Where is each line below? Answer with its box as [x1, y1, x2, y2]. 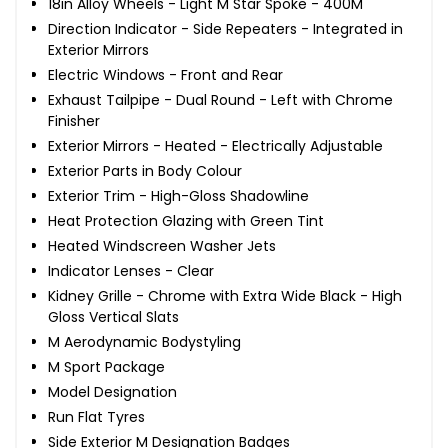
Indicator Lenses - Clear [48, 260, 214, 281]
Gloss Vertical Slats [48, 306, 179, 327]
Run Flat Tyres [48, 406, 145, 427]
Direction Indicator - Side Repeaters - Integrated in [48, 18, 403, 39]
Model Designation [48, 381, 177, 402]
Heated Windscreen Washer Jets [48, 235, 276, 256]
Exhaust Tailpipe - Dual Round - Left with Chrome [48, 89, 393, 110]
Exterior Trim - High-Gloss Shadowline [48, 185, 309, 206]
